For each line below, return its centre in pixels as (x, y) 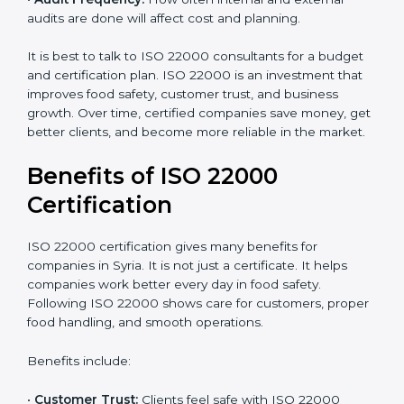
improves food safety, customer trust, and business (183, 180)
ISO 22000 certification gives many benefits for (172, 351)
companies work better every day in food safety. (174, 389)
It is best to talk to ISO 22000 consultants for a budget (195, 142)
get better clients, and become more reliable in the (184, 218)
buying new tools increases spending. (143, 46)
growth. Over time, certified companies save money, (187, 199)
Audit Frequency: (89, 84)
